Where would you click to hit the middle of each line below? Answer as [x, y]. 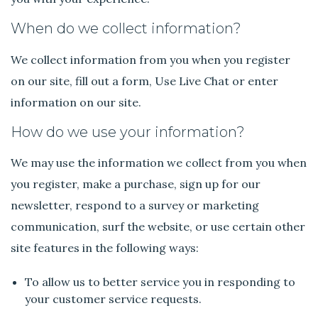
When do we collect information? [126, 29]
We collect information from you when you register [151, 59]
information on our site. [76, 102]
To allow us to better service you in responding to [160, 281]
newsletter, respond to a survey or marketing [135, 205]
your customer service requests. [114, 298]
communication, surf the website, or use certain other [158, 226]
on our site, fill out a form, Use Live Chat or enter [145, 81]
